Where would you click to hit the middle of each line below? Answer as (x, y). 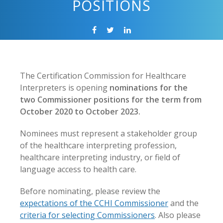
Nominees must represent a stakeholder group (109, 133)
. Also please (178, 215)
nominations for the (149, 88)
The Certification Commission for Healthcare (103, 76)
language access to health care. (78, 169)
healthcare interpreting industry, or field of (100, 157)
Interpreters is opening (65, 88)
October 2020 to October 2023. (80, 111)
